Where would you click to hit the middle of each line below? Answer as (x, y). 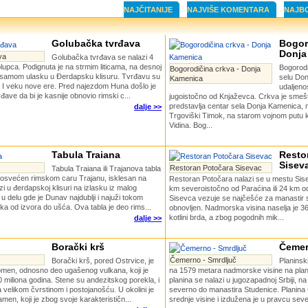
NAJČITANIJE (148, 10)
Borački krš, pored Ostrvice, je (103, 261)
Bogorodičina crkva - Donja (215, 69)
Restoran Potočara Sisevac (216, 168)
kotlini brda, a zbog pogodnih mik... (227, 217)
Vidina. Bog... (191, 125)
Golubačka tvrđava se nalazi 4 (102, 57)
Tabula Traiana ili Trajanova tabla (106, 168)
